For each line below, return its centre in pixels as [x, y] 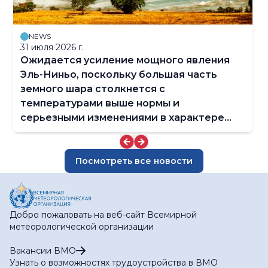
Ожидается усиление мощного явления [125, 60]
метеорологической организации [82, 227]
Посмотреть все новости [134, 161]
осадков [42, 132]
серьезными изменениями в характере [122, 118]
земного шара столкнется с [93, 89]
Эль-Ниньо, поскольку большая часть [119, 75]
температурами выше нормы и [100, 103]
